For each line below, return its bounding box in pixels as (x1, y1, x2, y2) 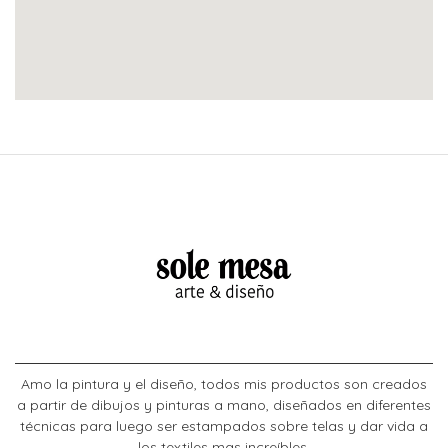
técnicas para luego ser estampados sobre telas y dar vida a (20, 417, 428, 436)
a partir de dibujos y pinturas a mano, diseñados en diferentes (17, 396, 431, 415)
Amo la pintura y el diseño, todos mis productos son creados (21, 375, 427, 394)
